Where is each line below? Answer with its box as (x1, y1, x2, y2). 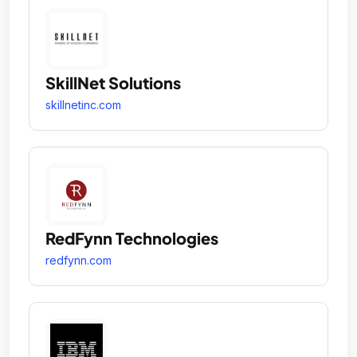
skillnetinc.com (45, 97, 121, 112)
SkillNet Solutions (45, 72, 181, 92)
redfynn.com (45, 253, 112, 267)
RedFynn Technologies (45, 227, 218, 248)
